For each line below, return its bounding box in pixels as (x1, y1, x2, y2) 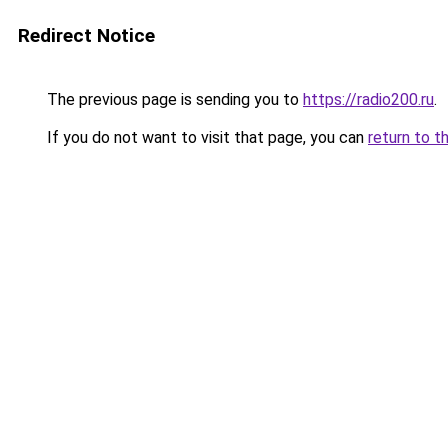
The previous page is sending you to (43, 90, 303, 109)
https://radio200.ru (303, 90, 434, 109)
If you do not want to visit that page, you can (43, 128, 368, 147)
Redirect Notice (18, 24, 155, 47)
